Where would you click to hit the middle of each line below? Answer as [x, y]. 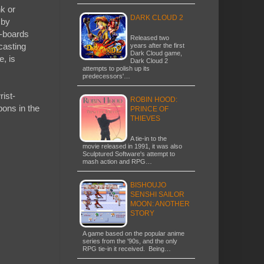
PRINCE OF [149, 109]
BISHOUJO [148, 185]
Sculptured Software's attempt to [129, 154]
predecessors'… [106, 76]
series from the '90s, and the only [130, 241]
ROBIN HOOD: [154, 99]
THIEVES [145, 118]
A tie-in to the [148, 138]
